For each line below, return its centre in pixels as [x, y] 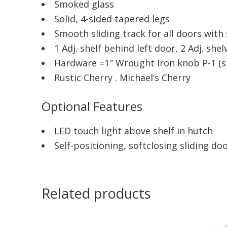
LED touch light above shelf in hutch [134, 131]
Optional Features [92, 106]
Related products [96, 194]
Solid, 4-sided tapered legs [112, 19]
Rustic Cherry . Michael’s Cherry [122, 78]
